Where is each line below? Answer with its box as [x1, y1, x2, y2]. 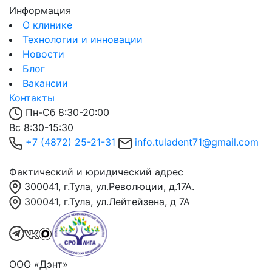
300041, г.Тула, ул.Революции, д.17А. [24, 180, 194, 192]
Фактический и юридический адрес [9, 165, 183, 178]
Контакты [9, 92, 55, 104]
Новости [22, 48, 64, 61]
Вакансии [22, 77, 68, 90]
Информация [9, 4, 71, 17]
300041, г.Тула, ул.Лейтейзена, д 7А [24, 195, 190, 208]
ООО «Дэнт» [9, 257, 68, 270]
